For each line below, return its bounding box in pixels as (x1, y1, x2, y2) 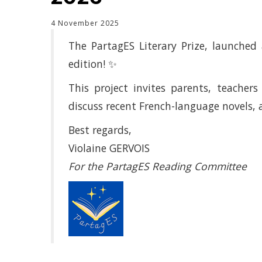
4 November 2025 (51, 18, 119, 28)
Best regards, (68, 122, 132, 137)
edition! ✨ (68, 56, 117, 71)
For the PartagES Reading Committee (68, 158, 247, 173)
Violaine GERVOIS (68, 140, 150, 155)
